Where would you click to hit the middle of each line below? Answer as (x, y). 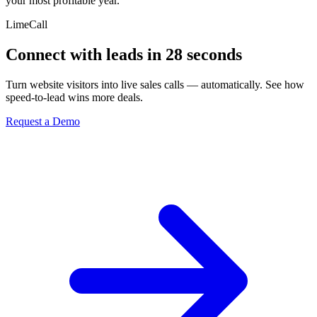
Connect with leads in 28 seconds (124, 54)
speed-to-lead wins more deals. (74, 97)
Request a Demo (43, 121)
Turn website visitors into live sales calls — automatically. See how (155, 84)
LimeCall (27, 24)
